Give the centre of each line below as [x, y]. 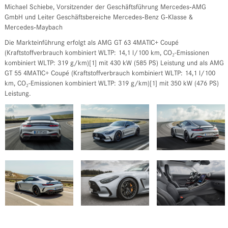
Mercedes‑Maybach [33, 28]
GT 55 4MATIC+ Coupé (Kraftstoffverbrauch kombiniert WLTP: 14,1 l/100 [110, 74]
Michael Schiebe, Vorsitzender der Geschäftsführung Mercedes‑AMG [105, 8]
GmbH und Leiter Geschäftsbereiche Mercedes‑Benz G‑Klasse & [98, 18]
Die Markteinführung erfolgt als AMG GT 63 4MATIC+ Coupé [91, 43]
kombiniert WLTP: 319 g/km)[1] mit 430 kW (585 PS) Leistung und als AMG [114, 64]
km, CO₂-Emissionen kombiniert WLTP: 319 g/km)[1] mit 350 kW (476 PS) [111, 84]
